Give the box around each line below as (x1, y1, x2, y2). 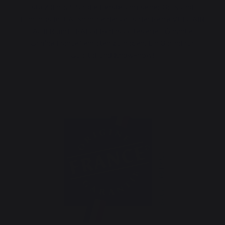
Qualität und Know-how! (71, 51, 154, 60)
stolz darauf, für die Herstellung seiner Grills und (31, 3, 194, 12)
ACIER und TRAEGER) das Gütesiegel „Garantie (32, 27, 193, 36)
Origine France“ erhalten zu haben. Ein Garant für (31, 39, 194, 48)
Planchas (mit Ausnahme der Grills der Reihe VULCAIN (20, 15, 205, 24)
